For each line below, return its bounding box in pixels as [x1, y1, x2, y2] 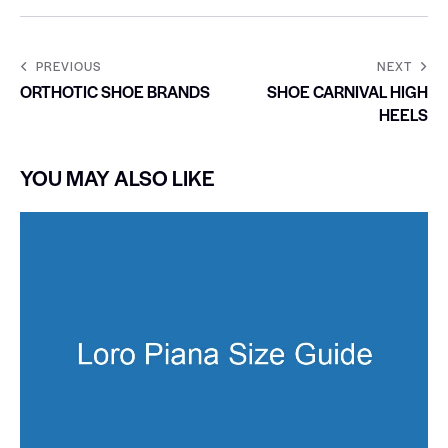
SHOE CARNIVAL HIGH [267, 79, 428, 103]
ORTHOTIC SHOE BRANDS [20, 79, 210, 103]
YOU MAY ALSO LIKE [20, 162, 215, 192]
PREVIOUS [36, 56, 101, 75]
